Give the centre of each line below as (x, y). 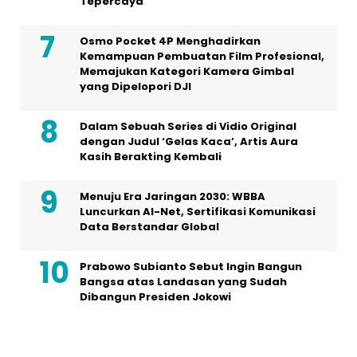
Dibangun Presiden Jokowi (155, 297)
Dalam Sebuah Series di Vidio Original (188, 127)
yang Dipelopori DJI (135, 87)
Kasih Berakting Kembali (151, 157)
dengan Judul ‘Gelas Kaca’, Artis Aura (189, 142)
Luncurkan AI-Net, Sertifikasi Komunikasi (198, 212)
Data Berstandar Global (149, 227)
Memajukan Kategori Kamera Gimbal (187, 72)
